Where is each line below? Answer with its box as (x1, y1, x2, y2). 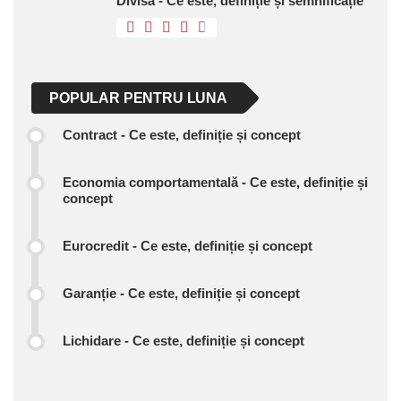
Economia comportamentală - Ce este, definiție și (63, 175, 368, 191)
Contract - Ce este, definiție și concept (63, 127, 301, 143)
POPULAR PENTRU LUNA (49, 90, 227, 107)
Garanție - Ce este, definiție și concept (63, 286, 300, 302)
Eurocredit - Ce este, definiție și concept (63, 238, 312, 254)
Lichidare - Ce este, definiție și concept (63, 333, 304, 349)
